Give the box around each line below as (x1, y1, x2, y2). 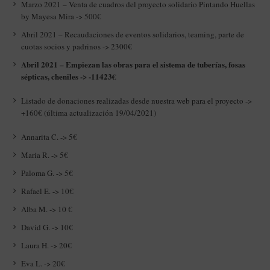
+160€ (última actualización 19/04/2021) (21, 107, 157, 119)
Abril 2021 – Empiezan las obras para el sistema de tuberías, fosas (21, 58, 246, 71)
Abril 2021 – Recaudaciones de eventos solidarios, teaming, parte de (21, 29, 245, 40)
